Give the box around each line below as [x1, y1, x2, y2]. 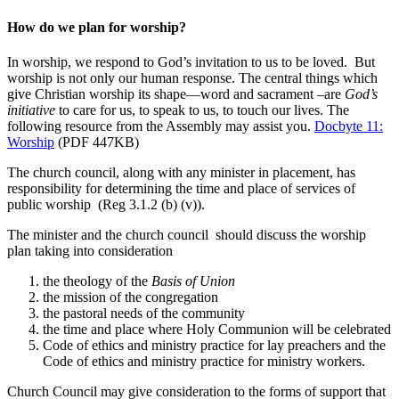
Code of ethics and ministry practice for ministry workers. [43, 354, 365, 370]
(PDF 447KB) [54, 134, 139, 151]
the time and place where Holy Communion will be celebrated [43, 322, 391, 338]
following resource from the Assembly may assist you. [7, 118, 314, 134]
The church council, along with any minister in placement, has [7, 165, 355, 181]
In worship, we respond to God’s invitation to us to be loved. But [7, 54, 375, 70]
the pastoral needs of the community [43, 305, 245, 322]
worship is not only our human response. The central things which [7, 70, 378, 86]
